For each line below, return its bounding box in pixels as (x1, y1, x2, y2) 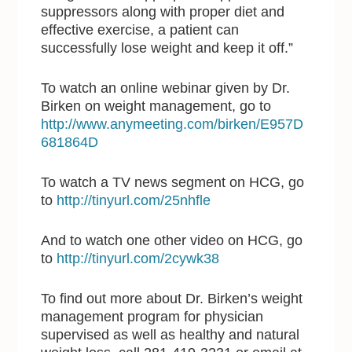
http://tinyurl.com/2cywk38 (57, 250, 220, 266)
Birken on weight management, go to (41, 97, 272, 114)
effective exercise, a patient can (41, 21, 240, 38)
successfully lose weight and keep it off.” (41, 39, 294, 56)
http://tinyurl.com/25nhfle (57, 192, 211, 208)
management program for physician (41, 308, 264, 324)
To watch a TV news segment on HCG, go (41, 174, 305, 190)
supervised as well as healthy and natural (41, 326, 300, 343)
